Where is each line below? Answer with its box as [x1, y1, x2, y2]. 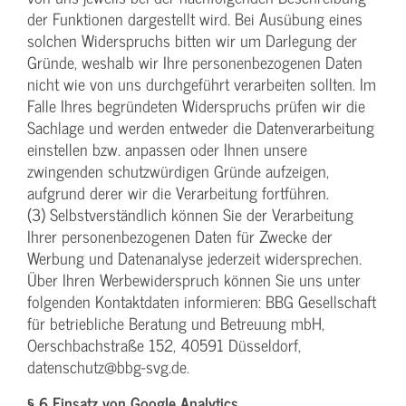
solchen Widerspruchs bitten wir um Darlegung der [27, 27, 357, 54]
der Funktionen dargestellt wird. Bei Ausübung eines [27, 5, 362, 33]
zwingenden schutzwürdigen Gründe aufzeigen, [27, 158, 329, 185]
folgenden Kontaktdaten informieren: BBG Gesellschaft [27, 288, 376, 315]
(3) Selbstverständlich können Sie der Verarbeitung [27, 201, 353, 228]
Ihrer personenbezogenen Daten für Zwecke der [27, 223, 333, 250]
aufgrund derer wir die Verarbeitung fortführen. [27, 179, 329, 207]
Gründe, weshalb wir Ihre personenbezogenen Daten [27, 49, 362, 76]
